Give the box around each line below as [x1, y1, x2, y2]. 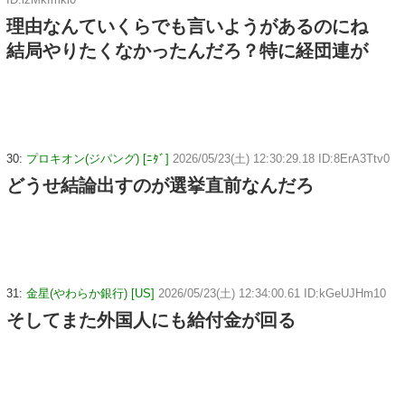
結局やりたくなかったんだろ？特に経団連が [6, 41, 368, 61]
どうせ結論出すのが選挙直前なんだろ [6, 175, 314, 196]
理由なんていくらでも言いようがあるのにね [6, 16, 368, 37]
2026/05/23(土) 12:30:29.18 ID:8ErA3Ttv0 [173, 152, 390, 166]
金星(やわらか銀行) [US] [26, 287, 155, 301]
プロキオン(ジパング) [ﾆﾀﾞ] [26, 152, 169, 166]
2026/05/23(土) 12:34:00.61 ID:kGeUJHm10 [158, 287, 386, 301]
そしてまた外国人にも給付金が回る [6, 310, 296, 331]
